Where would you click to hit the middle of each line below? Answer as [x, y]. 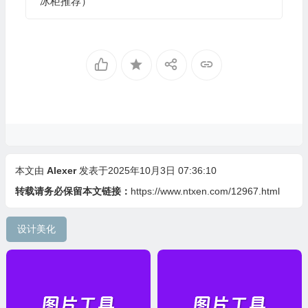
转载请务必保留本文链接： [73, 191]
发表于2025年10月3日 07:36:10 [147, 171]
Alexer [61, 171]
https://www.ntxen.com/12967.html [205, 191]
